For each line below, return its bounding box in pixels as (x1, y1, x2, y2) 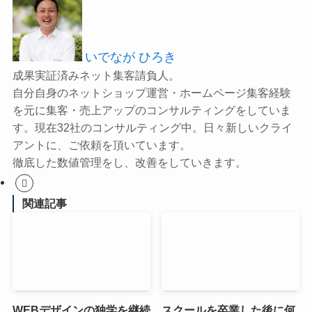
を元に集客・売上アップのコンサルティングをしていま (12, 104, 291, 117)
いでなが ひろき (84, 50, 176, 65)
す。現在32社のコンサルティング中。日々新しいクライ (12, 121, 292, 134)
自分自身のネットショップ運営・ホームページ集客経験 (12, 86, 291, 100)
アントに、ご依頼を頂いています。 (12, 139, 191, 152)
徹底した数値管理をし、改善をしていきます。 (12, 156, 247, 169)
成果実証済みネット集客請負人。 (12, 69, 180, 82)
